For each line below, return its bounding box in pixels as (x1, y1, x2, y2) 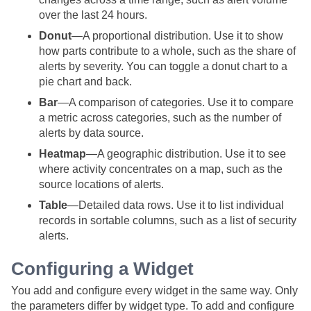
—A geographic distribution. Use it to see (86, 148, 286, 160)
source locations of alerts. (39, 178, 164, 191)
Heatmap (39, 148, 86, 160)
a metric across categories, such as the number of (39, 112, 281, 124)
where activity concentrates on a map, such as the (39, 163, 283, 176)
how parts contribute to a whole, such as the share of (39, 45, 296, 58)
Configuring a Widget (11, 259, 194, 279)
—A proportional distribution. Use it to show (72, 30, 283, 42)
